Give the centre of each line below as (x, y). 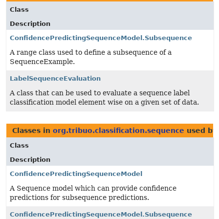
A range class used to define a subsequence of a (91, 52)
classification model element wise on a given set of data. (104, 102)
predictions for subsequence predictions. (79, 197)
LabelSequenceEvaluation (55, 78)
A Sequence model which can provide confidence (93, 188)
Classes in (33, 131)
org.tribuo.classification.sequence (119, 131)
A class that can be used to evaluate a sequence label (100, 93)
